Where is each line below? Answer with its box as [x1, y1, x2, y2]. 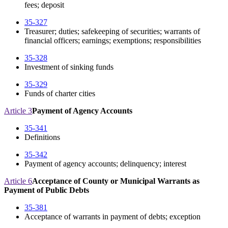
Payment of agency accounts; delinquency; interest [24, 159, 186, 168]
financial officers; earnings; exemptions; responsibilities [24, 36, 201, 45]
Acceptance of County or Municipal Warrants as [32, 176, 199, 185]
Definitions [24, 132, 60, 141]
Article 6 [4, 176, 32, 185]
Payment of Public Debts [4, 185, 89, 194]
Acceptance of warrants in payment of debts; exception [24, 212, 201, 221]
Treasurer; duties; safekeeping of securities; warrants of [24, 26, 200, 36]
